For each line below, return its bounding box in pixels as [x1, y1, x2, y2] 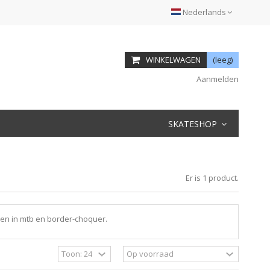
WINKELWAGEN [146, 54, 201, 65]
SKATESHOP [168, 118, 219, 130]
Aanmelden [194, 74, 239, 84]
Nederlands [183, 7, 226, 17]
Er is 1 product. [186, 172, 239, 183]
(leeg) [213, 54, 233, 65]
